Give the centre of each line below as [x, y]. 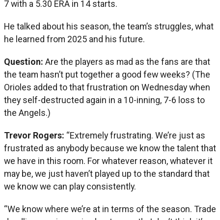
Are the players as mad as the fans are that [128, 61]
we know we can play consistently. [70, 186]
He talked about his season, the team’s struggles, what [109, 26]
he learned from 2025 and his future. [74, 39]
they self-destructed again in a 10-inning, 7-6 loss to [104, 100]
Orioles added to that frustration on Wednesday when [107, 87]
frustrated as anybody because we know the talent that [110, 148]
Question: [25, 61]
